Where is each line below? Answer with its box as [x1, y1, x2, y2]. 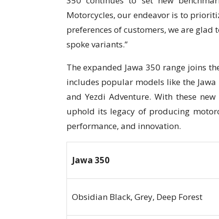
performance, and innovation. [66, 120, 181, 132]
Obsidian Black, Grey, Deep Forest [71, 191, 202, 203]
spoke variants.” [66, 39, 128, 50]
